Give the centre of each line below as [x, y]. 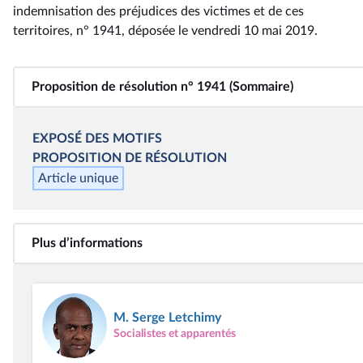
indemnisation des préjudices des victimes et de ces [158, 11]
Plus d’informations [87, 243]
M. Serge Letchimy [167, 318]
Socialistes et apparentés [175, 333]
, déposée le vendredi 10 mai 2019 [218, 31]
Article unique [78, 178]
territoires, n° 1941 [67, 31]
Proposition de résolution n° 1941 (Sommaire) [162, 87]
